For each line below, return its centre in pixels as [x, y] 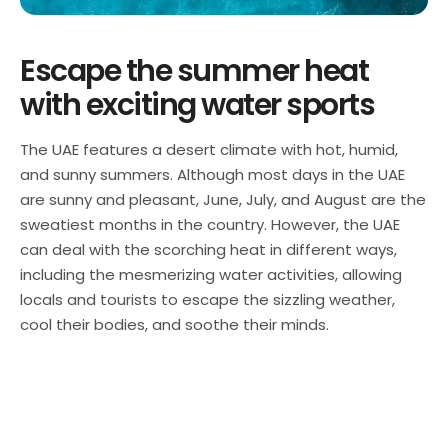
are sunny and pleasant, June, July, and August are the [223, 199]
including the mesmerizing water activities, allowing [211, 274]
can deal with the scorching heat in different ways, [208, 249]
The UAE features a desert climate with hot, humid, [209, 149]
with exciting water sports [197, 104]
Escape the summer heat [194, 70]
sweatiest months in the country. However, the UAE [210, 224]
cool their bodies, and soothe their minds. [174, 324]
